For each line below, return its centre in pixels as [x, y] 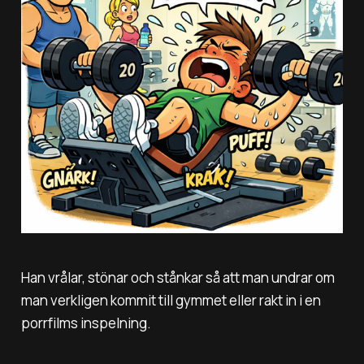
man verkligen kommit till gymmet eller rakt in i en [171, 300]
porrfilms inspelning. [86, 323]
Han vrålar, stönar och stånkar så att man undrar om [178, 277]
